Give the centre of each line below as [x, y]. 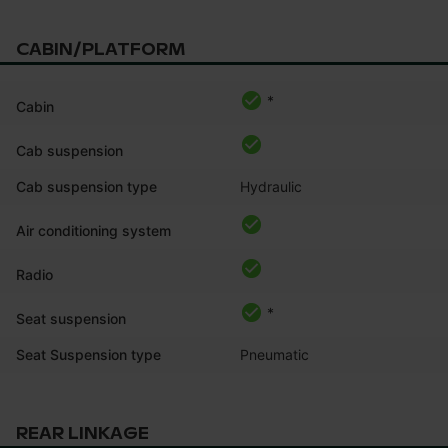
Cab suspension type [86, 186]
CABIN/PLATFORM [100, 49]
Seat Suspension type [88, 354]
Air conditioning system [93, 230]
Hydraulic [271, 186]
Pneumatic [274, 354]
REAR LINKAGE [82, 433]
